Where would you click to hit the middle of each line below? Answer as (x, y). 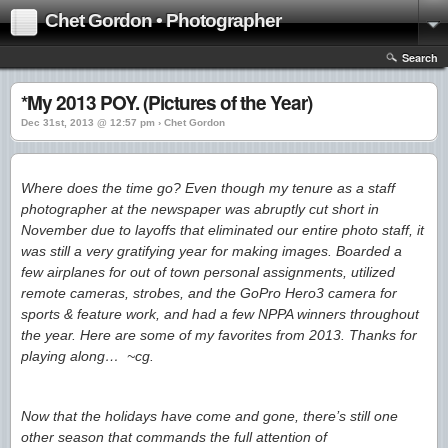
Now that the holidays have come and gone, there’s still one (209, 415)
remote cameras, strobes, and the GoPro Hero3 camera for (209, 293)
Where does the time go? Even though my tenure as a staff (208, 188)
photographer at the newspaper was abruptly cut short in (200, 209)
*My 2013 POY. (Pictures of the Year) (166, 102)
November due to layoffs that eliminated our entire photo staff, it (222, 230)
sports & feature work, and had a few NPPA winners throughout (220, 314)
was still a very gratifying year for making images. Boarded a (211, 251)
